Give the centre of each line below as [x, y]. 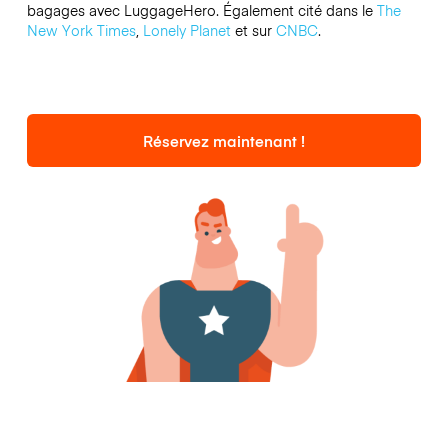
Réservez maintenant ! [224, 140]
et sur [253, 30]
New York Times [81, 30]
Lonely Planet [186, 30]
